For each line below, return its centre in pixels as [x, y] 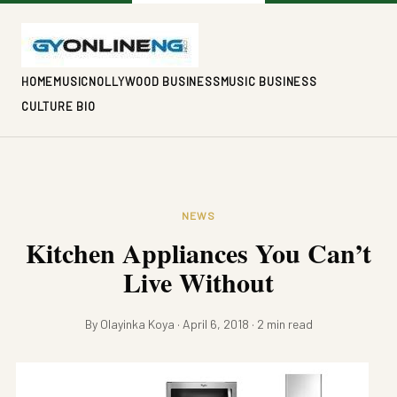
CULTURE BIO [58, 106]
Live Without [198, 282]
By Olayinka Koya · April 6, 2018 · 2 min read [198, 324]
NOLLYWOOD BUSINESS [155, 82]
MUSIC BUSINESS [269, 82]
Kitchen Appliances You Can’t [198, 253]
